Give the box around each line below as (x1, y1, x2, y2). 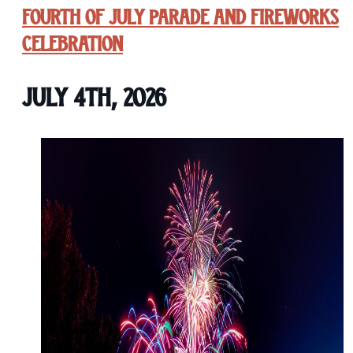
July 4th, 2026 (22, 81, 166, 115)
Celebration (22, 31, 123, 58)
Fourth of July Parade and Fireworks (22, 4, 339, 32)
